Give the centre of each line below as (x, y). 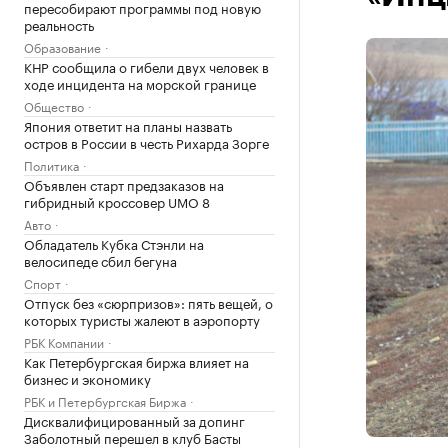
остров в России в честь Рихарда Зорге (146, 142)
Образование (62, 46)
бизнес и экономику (87, 378)
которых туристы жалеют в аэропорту (142, 319)
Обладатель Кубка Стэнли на (114, 243)
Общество (54, 105)
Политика (51, 164)
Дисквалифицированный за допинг (134, 420)
